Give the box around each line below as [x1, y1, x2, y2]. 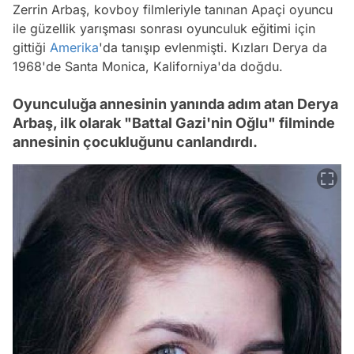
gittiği [13, 39, 50, 55]
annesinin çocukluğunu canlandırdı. [13, 133, 258, 150]
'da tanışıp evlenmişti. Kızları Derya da [99, 39, 327, 55]
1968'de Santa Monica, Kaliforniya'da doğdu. [13, 58, 283, 74]
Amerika [50, 39, 99, 55]
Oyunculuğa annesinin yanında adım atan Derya [13, 95, 338, 112]
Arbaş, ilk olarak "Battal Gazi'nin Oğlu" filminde [13, 114, 335, 131]
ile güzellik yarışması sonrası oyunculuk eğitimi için [13, 20, 315, 36]
